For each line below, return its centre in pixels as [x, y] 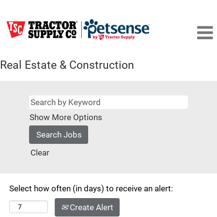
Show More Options [66, 117]
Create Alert [91, 207]
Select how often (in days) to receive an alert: [91, 188]
